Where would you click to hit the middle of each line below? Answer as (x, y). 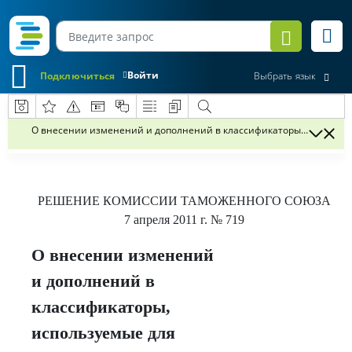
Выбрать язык (284, 76)
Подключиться (78, 75)
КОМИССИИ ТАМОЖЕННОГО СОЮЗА (216, 201)
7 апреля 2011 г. (165, 220)
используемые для (103, 333)
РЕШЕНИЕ (70, 201)
